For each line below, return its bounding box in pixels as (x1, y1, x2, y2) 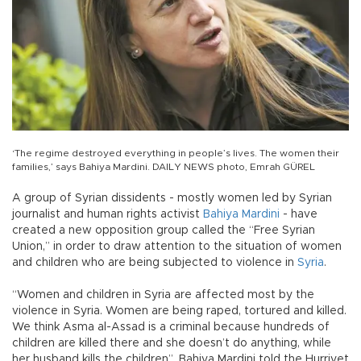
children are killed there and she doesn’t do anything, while (12, 338, 331, 350)
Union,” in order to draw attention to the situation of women (12, 241, 342, 253)
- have (280, 209, 317, 221)
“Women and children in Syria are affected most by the (12, 289, 314, 301)
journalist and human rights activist (12, 209, 203, 221)
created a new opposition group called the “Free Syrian (12, 225, 315, 237)
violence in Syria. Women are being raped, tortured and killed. (12, 305, 346, 317)
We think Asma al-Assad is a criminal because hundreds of (12, 322, 330, 334)
